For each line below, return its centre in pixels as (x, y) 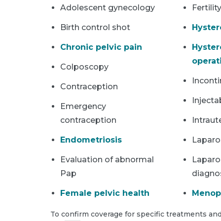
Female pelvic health (105, 193)
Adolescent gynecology (108, 7)
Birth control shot (95, 27)
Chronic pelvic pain (101, 47)
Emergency (83, 106)
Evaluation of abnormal (107, 159)
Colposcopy (84, 67)
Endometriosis (91, 140)
